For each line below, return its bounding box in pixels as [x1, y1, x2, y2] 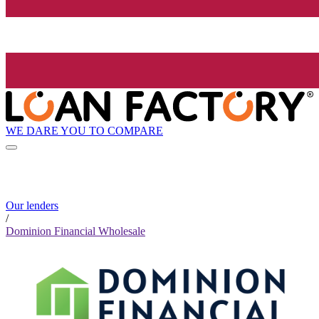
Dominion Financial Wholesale [6, 225, 145, 238]
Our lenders [6, 199, 58, 212]
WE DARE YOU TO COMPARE [6, 124, 163, 137]
